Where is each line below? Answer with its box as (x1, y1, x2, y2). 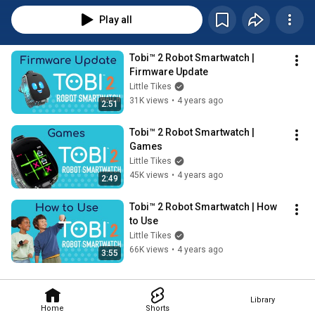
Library (250, 295, 275, 304)
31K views (129, 96, 169, 106)
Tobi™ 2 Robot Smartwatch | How (129, 201, 277, 213)
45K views (129, 170, 169, 181)
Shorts (145, 303, 169, 313)
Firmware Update (129, 66, 208, 78)
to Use (129, 215, 158, 227)
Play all (98, 14, 132, 26)
